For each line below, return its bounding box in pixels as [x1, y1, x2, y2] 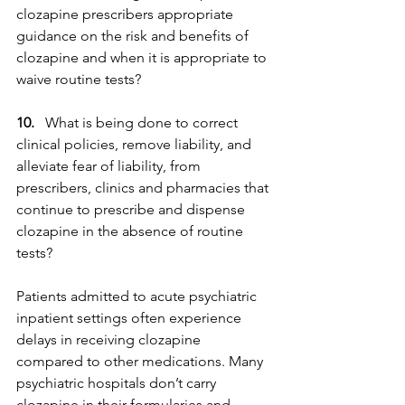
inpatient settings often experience [16, 309, 245, 326]
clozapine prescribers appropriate [16, 5, 237, 23]
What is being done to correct [34, 114, 241, 131]
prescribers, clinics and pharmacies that [16, 179, 272, 196]
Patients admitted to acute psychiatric [16, 287, 260, 305]
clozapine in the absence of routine [16, 222, 247, 240]
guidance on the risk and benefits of [16, 27, 252, 44]
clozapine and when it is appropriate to [16, 49, 270, 66]
